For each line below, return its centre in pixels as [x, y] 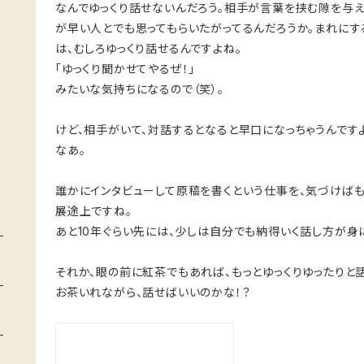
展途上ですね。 [94, 211]
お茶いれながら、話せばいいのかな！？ [153, 292]
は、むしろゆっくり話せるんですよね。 [149, 48]
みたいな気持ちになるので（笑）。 [140, 89]
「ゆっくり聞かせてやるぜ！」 [126, 69]
